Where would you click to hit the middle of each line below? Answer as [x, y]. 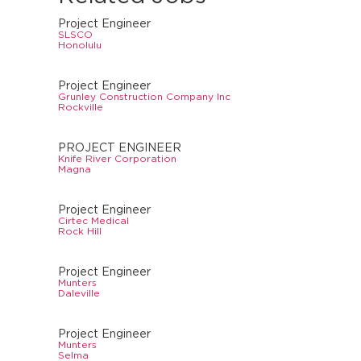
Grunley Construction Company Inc [144, 97]
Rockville [81, 107]
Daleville [79, 293]
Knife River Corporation [117, 159]
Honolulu [80, 45]
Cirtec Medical [93, 221]
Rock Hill [80, 231]
